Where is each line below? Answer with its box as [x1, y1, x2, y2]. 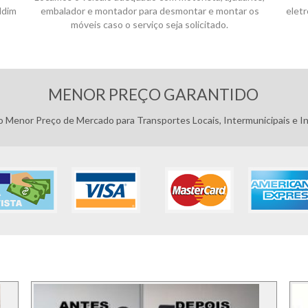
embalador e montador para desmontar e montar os [40, 5, 259, 16]
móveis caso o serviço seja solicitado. [71, 19, 229, 30]
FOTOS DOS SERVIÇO [70, 250, 236, 267]
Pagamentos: [122, 48, 185, 61]
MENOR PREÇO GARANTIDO [48, 85, 259, 104]
